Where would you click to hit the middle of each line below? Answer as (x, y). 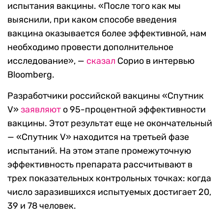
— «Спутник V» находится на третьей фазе (98, 137)
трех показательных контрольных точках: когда (109, 179)
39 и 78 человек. (42, 206)
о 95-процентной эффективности (133, 110)
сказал (101, 61)
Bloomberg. (31, 75)
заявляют (41, 110)
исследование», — (47, 61)
